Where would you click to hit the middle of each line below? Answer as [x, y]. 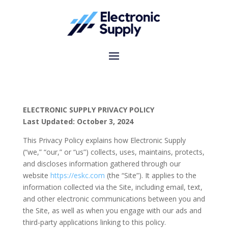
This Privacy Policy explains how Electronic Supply [104, 140]
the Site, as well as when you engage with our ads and [112, 211]
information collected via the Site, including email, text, [112, 187]
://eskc [78, 176]
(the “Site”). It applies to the [150, 176]
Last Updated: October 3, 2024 [78, 122]
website [36, 176]
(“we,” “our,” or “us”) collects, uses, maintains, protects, [113, 152]
